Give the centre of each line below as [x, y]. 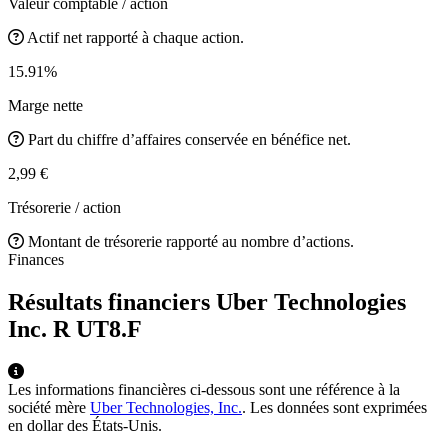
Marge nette [45, 105]
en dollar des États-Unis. [85, 425]
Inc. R [42, 328]
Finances [36, 259]
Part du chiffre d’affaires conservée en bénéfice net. [189, 139]
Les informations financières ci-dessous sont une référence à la [204, 389]
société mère [49, 407]
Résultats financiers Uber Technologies [207, 301]
